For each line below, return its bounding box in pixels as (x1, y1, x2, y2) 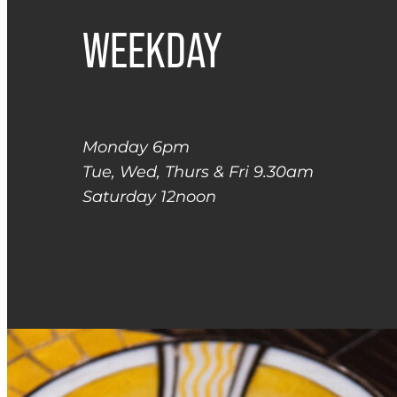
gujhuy (82, 250, 139, 270)
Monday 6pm (82, 137, 191, 157)
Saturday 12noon (82, 187, 217, 206)
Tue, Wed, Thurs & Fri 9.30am (82, 162, 315, 182)
